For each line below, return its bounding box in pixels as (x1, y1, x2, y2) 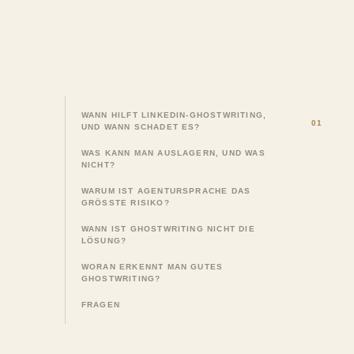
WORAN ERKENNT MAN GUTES (81, 262, 224, 271)
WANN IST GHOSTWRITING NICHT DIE (81, 224, 255, 233)
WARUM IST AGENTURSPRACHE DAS (81, 186, 251, 195)
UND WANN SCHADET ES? (81, 122, 201, 131)
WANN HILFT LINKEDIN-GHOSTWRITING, (81, 110, 267, 119)
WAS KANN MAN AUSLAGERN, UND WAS (81, 148, 265, 157)
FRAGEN (81, 299, 121, 309)
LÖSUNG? (81, 235, 127, 245)
